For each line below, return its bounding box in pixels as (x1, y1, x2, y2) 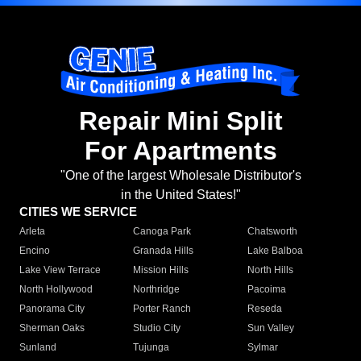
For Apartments (84, 136, 277, 166)
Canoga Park (133, 226, 192, 238)
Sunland (19, 342, 56, 354)
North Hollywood (19, 284, 93, 296)
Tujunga (133, 342, 170, 354)
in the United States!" (120, 188, 241, 202)
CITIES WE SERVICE (19, 205, 137, 219)
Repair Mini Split (78, 106, 283, 136)
